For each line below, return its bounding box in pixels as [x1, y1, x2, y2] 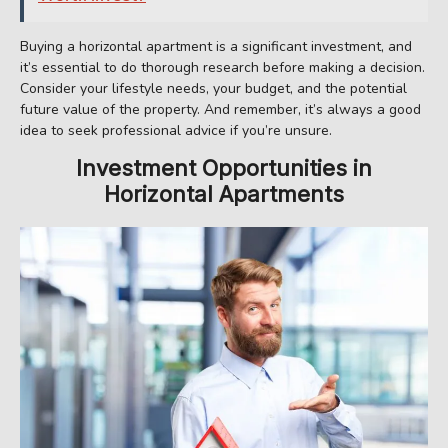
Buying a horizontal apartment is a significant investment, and [20, 36, 412, 56]
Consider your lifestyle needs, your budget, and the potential [20, 78, 407, 98]
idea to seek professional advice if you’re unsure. [20, 120, 332, 140]
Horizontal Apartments [104, 180, 344, 207]
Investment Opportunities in [76, 154, 372, 181]
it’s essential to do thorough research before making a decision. [20, 57, 425, 77]
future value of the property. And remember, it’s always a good [20, 99, 421, 119]
